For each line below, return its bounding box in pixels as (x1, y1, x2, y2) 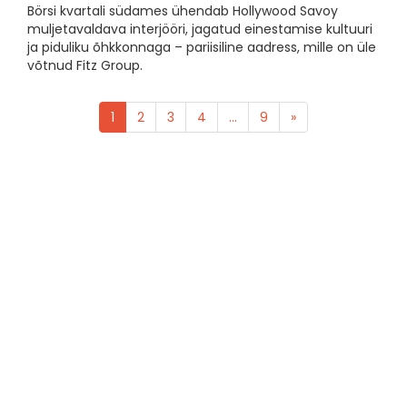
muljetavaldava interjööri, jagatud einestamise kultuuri (27, 20, 372, 39)
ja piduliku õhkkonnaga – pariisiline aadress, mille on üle (27, 38, 376, 57)
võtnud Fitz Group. (27, 56, 143, 75)
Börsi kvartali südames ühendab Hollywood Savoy (27, 2, 338, 21)
